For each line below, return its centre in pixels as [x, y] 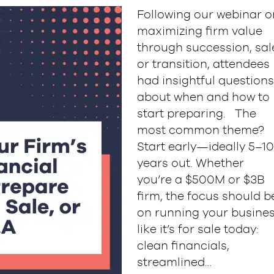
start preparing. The [197, 113]
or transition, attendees [203, 64]
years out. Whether [191, 163]
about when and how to [203, 97]
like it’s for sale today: [198, 229]
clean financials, [183, 246]
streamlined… [174, 262]
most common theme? [204, 130]
